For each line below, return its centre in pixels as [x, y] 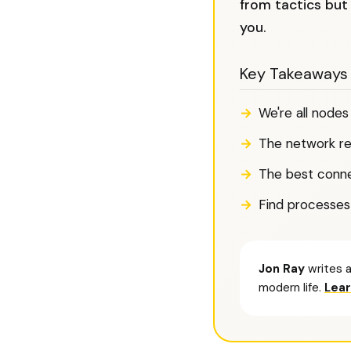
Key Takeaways [294, 74]
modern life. [291, 288]
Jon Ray [282, 269]
